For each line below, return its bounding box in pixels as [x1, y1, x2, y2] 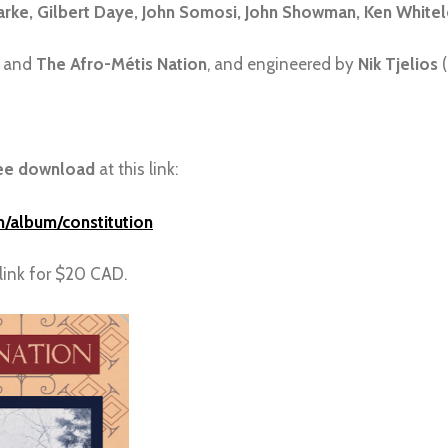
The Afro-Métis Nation [36, 54, 207, 75]
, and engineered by [207, 54, 358, 75]
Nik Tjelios [358, 54, 438, 75]
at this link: [95, 159, 178, 180]
